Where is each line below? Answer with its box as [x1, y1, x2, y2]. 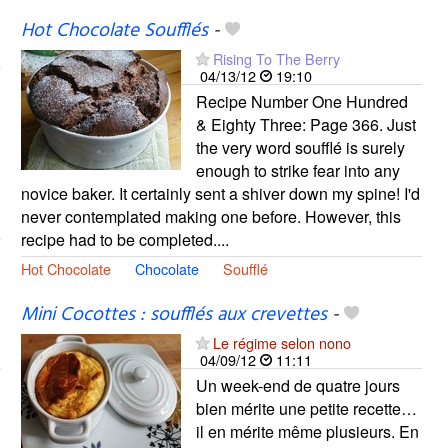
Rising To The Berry [212, 47, 340, 69]
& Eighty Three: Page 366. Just [195, 112, 416, 136]
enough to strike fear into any [195, 158, 400, 182]
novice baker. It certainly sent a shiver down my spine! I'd [20, 181, 420, 205]
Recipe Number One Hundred [195, 89, 408, 113]
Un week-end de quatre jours [195, 373, 400, 397]
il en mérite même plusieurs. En [195, 419, 419, 443]
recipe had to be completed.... [20, 227, 229, 251]
